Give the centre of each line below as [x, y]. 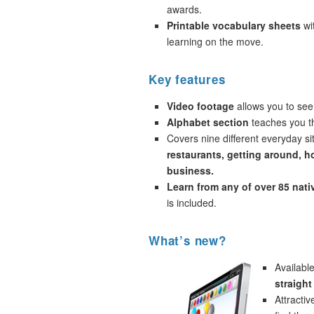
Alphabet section [208, 122]
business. [190, 170]
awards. [184, 9]
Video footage [200, 106]
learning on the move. [215, 41]
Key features [187, 79]
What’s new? [187, 240]
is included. [192, 203]
